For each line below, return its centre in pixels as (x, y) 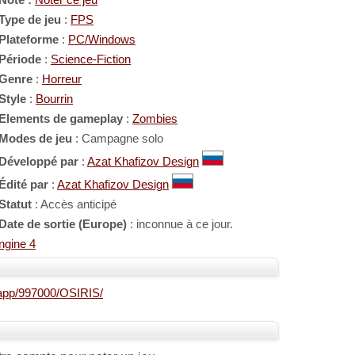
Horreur (62, 79)
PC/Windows (102, 40)
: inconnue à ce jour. (180, 224)
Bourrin (54, 99)
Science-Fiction (91, 59)
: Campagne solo (118, 139)
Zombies (155, 119)
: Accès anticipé (74, 204)
